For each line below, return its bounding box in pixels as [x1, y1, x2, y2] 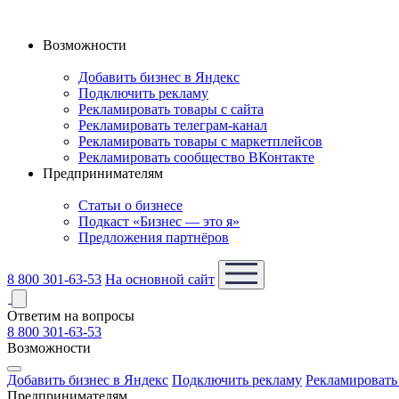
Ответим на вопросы [7, 308, 134, 323]
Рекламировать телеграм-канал [78, 118, 267, 133]
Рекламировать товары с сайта [78, 102, 264, 117]
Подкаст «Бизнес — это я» [78, 214, 240, 229]
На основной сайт [105, 272, 215, 287]
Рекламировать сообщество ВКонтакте [78, 150, 314, 165]
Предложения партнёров [78, 230, 229, 245]
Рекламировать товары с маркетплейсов [78, 134, 322, 149]
